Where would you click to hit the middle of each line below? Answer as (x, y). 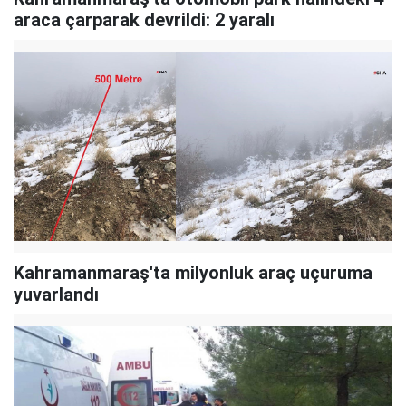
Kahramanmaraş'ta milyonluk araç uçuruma (193, 272)
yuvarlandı (56, 294)
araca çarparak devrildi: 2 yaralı (144, 19)
